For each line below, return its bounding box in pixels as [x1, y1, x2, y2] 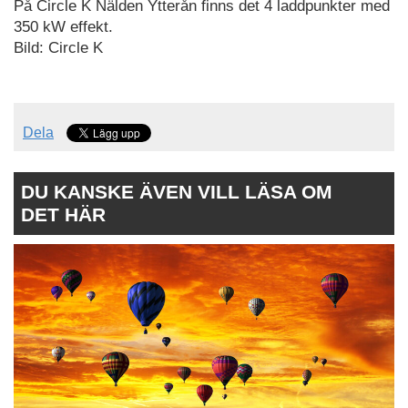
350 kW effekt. [14, 18, 113, 36]
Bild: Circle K [14, 39, 103, 57]
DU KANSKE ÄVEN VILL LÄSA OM [21, 180, 332, 202]
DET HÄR [21, 203, 106, 225]
